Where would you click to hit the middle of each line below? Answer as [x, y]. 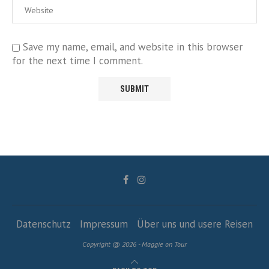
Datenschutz [44, 224]
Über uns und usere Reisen [195, 224]
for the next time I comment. [77, 61]
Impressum [104, 224]
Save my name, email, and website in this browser [133, 47]
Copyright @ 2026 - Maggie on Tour [134, 244]
